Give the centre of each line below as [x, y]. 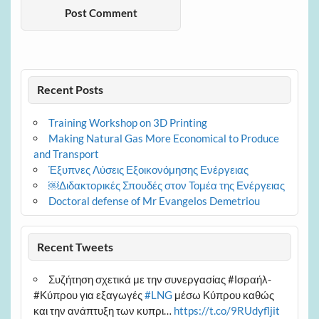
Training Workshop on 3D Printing [127, 123]
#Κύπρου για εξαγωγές [89, 295]
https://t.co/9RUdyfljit [226, 311]
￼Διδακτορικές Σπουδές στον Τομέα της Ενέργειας [166, 185]
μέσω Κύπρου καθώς [223, 295]
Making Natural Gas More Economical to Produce [163, 138]
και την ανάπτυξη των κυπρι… [103, 311]
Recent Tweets [75, 246]
